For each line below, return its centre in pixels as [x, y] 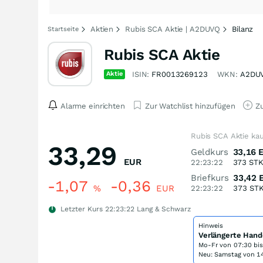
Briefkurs [210, 178]
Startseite [63, 29]
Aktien [102, 29]
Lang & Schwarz [163, 209]
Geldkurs [210, 152]
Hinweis [211, 226]
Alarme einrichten [93, 106]
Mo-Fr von [216, 245]
